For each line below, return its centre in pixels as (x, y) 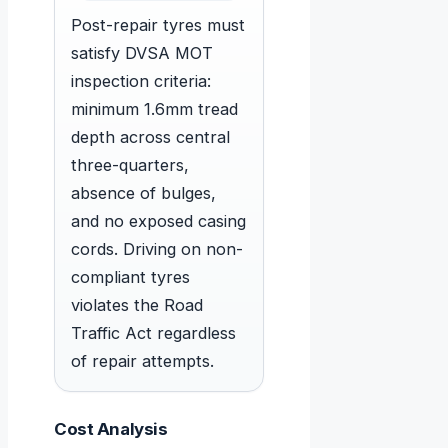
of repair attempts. (142, 361)
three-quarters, (130, 165)
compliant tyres (130, 277)
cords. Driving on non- (157, 249)
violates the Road (137, 305)
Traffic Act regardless (153, 333)
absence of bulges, (143, 193)
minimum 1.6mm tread (154, 109)
